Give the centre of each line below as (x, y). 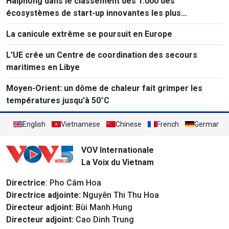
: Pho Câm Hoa (73, 182)
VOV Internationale (117, 150)
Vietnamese (81, 124)
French (168, 124)
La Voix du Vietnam (117, 162)
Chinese (129, 124)
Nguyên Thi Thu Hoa (120, 195)
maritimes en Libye (43, 67)
